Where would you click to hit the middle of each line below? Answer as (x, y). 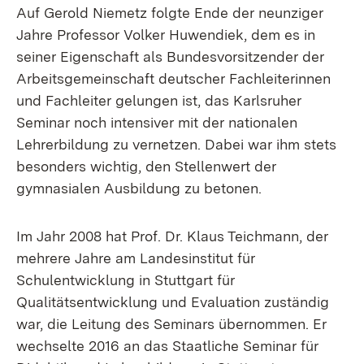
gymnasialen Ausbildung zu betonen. (139, 188)
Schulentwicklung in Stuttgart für (126, 280)
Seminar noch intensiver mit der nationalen (157, 122)
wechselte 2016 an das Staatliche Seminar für (167, 346)
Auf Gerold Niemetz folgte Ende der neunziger (170, 13)
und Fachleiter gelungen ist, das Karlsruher (159, 100)
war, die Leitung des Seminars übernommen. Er (171, 324)
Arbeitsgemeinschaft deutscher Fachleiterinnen (173, 78)
